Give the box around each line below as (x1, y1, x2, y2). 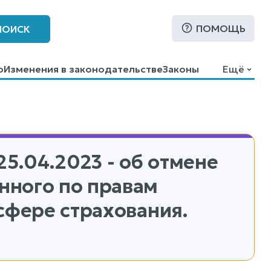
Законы (162, 63, 199, 75)
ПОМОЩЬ (196, 22, 246, 34)
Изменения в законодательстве (3, 63, 163, 75)
